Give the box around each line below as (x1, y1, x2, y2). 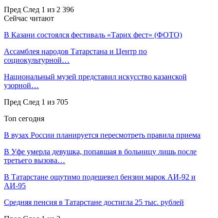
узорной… (4, 81, 39, 90)
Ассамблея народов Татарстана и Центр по (4, 47, 147, 55)
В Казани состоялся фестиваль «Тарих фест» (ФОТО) (4, 30, 182, 39)
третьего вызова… (4, 156, 65, 164)
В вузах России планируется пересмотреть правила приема (4, 130, 200, 139)
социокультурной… (4, 55, 70, 64)
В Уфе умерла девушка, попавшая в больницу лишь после (4, 147, 197, 156)
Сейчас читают (4, 14, 54, 22)
